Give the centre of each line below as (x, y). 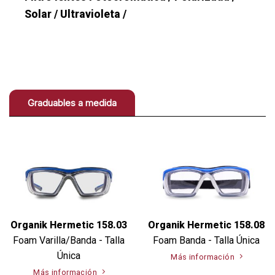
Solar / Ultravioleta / (76, 14)
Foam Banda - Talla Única (206, 241)
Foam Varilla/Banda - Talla (69, 241)
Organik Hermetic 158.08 (206, 225)
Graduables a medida (72, 103)
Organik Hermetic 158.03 (69, 225)
